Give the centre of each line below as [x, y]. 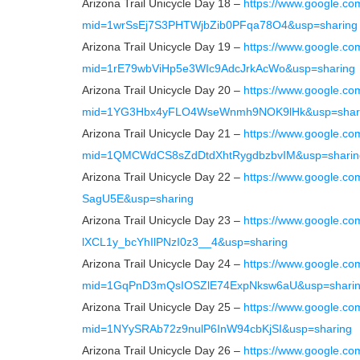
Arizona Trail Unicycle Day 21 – [163, 133]
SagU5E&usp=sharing [138, 198]
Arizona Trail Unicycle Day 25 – [163, 307]
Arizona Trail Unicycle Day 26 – [163, 350]
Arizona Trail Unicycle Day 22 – [163, 177]
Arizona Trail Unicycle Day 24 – [163, 264]
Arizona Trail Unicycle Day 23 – [163, 220]
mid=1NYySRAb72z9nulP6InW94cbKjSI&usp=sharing [217, 329]
